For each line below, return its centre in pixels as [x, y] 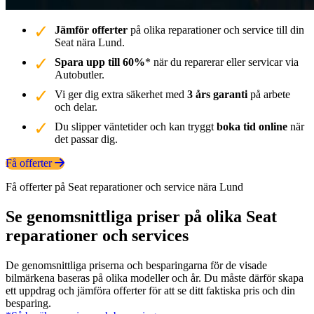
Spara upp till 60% [100, 62]
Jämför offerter [91, 29]
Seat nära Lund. [90, 42]
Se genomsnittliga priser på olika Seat [141, 216]
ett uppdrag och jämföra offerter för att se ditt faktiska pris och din [150, 290]
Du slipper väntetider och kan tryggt [136, 126]
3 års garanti [217, 94]
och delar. [76, 107]
